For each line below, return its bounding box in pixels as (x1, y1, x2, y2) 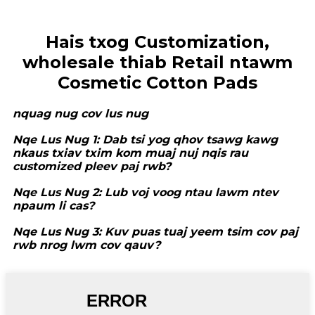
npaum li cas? (13, 199, 94, 213)
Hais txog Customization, (46, 32, 269, 53)
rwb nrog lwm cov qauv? (13, 238, 160, 252)
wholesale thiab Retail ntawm (22, 52, 292, 73)
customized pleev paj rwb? (13, 160, 171, 174)
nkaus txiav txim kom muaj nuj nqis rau (13, 146, 248, 160)
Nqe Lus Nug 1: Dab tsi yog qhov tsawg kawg (13, 133, 278, 147)
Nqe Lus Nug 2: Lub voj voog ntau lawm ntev (13, 186, 278, 200)
